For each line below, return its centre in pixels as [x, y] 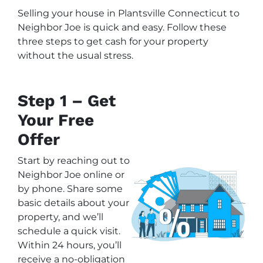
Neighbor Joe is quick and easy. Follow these [122, 27]
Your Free [56, 120]
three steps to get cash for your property [113, 41]
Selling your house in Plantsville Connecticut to [129, 13]
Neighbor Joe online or [71, 174]
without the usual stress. [75, 55]
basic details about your [73, 203]
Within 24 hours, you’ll [70, 245]
